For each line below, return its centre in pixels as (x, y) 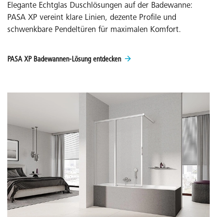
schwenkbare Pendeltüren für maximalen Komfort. (94, 30)
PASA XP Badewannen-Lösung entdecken (64, 59)
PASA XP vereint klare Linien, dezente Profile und (92, 18)
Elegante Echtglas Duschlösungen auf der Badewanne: (100, 6)
